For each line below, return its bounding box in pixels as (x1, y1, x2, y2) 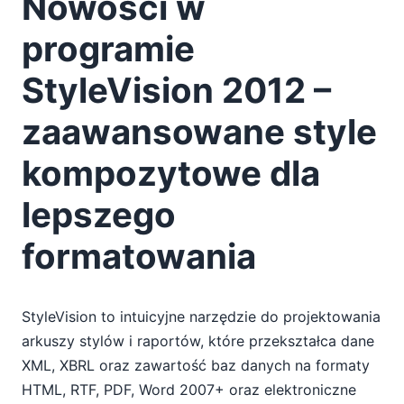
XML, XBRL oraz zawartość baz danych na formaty (22, 355, 370, 374)
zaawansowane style (22, 111, 377, 153)
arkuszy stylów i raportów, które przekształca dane (22, 331, 374, 350)
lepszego (22, 194, 176, 236)
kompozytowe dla (22, 152, 320, 195)
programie (22, 28, 195, 70)
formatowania (22, 235, 256, 278)
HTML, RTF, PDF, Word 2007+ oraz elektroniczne (22, 380, 356, 399)
